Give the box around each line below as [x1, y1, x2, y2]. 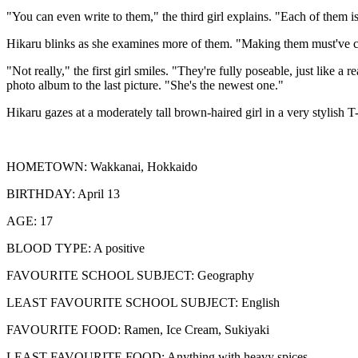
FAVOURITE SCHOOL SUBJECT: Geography [6, 268, 254, 282]
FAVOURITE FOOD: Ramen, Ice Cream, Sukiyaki [6, 323, 269, 336]
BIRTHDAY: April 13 [6, 187, 120, 201]
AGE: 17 [6, 214, 53, 228]
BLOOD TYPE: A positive [6, 241, 145, 255]
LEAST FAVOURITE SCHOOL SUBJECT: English [6, 296, 280, 309]
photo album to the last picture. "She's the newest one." [6, 78, 284, 92]
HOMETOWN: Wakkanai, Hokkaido [6, 160, 197, 173]
